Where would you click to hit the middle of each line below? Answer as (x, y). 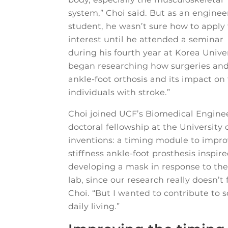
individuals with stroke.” (119, 93)
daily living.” (94, 207)
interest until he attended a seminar (146, 40)
